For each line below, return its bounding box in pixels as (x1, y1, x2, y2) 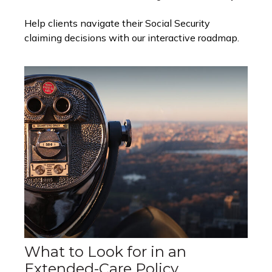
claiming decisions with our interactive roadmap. (24, 32, 239, 44)
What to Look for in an (24, 242, 186, 260)
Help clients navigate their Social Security (24, 17, 210, 30)
